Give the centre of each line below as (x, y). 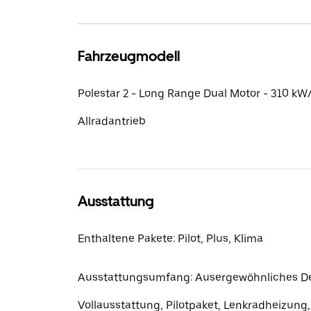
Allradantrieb (112, 121)
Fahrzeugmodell (129, 56)
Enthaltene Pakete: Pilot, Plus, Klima (170, 238)
